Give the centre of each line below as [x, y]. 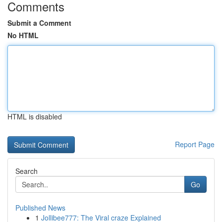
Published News [40, 208]
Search [27, 171]
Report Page [195, 144]
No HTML [23, 35]
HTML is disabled [35, 116]
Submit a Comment [39, 23]
